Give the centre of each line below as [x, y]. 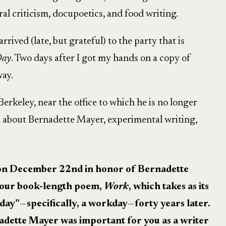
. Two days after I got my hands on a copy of [101, 59]
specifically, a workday [77, 204]
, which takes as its [168, 187]
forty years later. [172, 204]
